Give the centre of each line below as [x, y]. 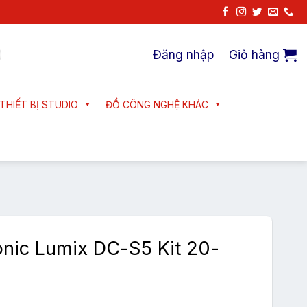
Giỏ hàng [254, 54]
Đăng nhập [183, 54]
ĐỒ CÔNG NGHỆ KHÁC [157, 105]
